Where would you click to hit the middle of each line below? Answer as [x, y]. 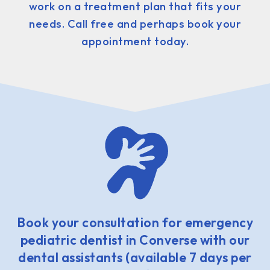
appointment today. [135, 41]
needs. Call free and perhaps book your [135, 24]
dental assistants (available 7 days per [135, 257]
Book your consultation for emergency [135, 222]
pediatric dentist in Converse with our [135, 240]
